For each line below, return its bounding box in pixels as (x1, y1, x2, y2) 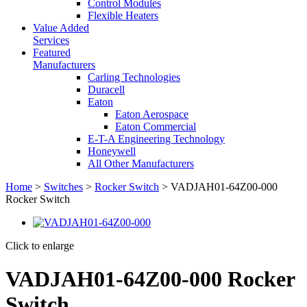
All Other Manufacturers (88, 158, 194, 169)
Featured (33, 47, 71, 58)
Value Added (33, 22, 89, 34)
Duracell (88, 84, 125, 95)
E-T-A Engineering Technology (88, 133, 225, 145)
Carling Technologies (88, 71, 180, 83)
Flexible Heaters (88, 10, 158, 21)
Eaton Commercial (115, 121, 196, 132)
